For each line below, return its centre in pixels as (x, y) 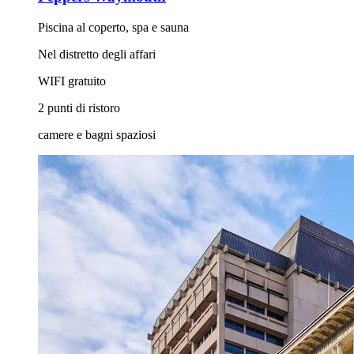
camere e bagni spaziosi (97, 134)
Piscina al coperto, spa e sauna (113, 27)
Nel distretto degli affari (97, 54)
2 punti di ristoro (79, 107)
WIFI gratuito (72, 81)
